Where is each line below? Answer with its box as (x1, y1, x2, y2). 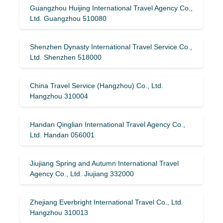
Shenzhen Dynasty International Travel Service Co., (30, 42, 192, 51)
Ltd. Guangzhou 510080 (30, 14, 107, 22)
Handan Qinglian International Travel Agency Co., (30, 120, 185, 128)
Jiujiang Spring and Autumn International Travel (30, 159, 179, 167)
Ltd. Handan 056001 (30, 130, 95, 139)
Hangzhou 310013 (30, 208, 88, 217)
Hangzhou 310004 (30, 92, 88, 100)
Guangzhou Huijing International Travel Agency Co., (30, 3, 193, 12)
